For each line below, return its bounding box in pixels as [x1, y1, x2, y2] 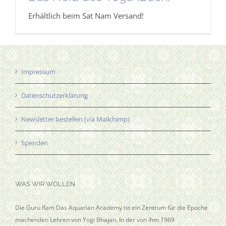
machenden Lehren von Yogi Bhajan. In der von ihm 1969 [15, 215, 175, 224]
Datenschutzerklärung [21, 91, 88, 100]
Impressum [21, 67, 55, 77]
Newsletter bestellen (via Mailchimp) [21, 115, 130, 124]
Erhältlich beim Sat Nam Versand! [28, 11, 144, 21]
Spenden [21, 138, 48, 148]
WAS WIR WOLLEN [15, 180, 75, 188]
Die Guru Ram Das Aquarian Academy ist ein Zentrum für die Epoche [15, 203, 208, 212]
